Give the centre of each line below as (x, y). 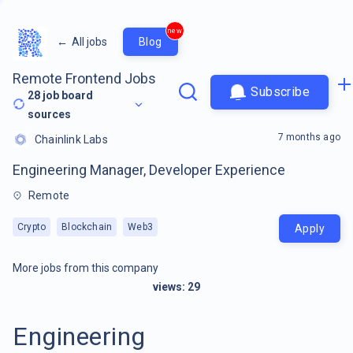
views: (170, 286)
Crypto (32, 227)
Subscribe (280, 92)
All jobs (89, 41)
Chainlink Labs (71, 139)
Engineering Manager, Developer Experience (149, 169)
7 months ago (309, 137)
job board (67, 95)
